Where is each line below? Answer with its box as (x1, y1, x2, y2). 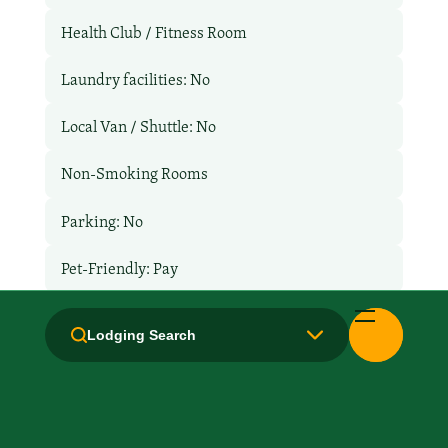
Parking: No (60, 209, 143, 233)
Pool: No (60, 303, 116, 327)
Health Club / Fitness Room (60, 21, 247, 45)
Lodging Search (87, 326, 197, 343)
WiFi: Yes (60, 398, 125, 422)
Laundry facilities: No (60, 68, 210, 92)
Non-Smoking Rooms (60, 162, 208, 186)
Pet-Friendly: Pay (60, 256, 178, 280)
